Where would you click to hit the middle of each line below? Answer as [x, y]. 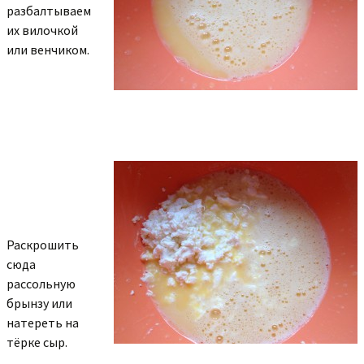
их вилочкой [42, 30]
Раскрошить [43, 245]
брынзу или [39, 303]
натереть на [43, 323]
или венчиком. [48, 50]
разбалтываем [49, 11]
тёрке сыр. [37, 342]
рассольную [41, 284]
